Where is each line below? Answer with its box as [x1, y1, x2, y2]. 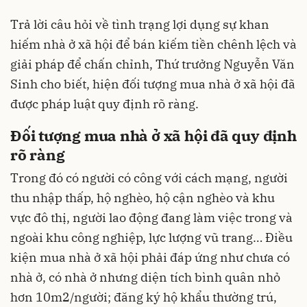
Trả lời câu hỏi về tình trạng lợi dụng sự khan [10, 16, 269, 32]
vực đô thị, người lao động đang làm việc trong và [10, 210, 293, 226]
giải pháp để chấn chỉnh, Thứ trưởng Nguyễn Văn [10, 56, 295, 72]
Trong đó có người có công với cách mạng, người [10, 170, 288, 186]
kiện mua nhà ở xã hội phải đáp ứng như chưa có [10, 249, 290, 266]
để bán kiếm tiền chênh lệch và [113, 36, 297, 52]
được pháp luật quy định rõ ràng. [10, 95, 199, 112]
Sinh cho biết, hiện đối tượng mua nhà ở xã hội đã [10, 75, 295, 92]
